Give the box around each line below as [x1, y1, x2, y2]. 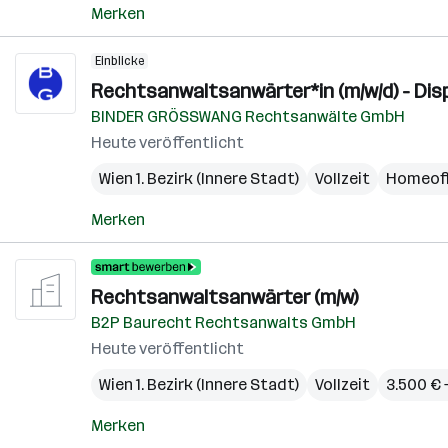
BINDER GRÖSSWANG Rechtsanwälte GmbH [91, 107, 405, 126]
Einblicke [95, 54, 144, 68]
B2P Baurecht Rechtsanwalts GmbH [91, 313, 356, 332]
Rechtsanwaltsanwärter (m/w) [91, 285, 358, 309]
